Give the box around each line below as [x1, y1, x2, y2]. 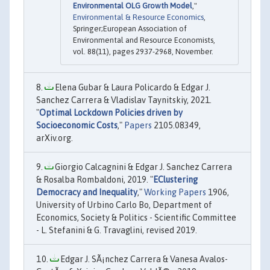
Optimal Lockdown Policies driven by [39, 107, 183, 118]
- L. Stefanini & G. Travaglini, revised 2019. [36, 225, 197, 235]
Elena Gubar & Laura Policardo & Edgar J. [53, 82, 210, 92]
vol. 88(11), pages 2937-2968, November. [73, 46, 213, 56]
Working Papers [144, 187, 206, 197]
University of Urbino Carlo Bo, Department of [36, 199, 212, 210]
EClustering [153, 174, 198, 184]
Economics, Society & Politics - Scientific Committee [36, 212, 236, 222]
